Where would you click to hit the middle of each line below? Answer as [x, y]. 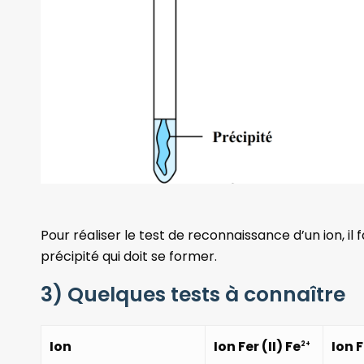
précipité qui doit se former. [129, 256]
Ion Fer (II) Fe [258, 347]
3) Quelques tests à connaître [193, 294]
